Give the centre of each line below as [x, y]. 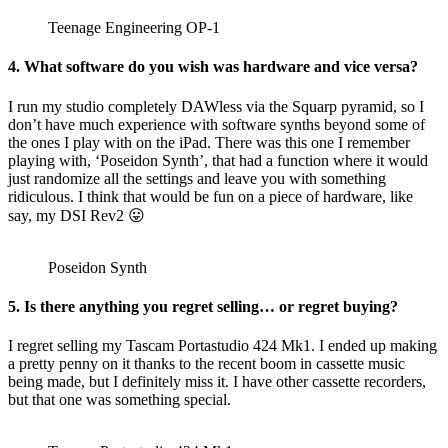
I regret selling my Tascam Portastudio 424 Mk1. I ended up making [222, 346]
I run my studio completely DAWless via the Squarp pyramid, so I [216, 106]
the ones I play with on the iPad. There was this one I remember [209, 142]
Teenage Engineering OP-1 [134, 28]
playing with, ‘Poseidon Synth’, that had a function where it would [218, 160]
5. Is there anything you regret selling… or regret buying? [203, 307]
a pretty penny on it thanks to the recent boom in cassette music [206, 364]
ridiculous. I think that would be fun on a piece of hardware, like [210, 196]
